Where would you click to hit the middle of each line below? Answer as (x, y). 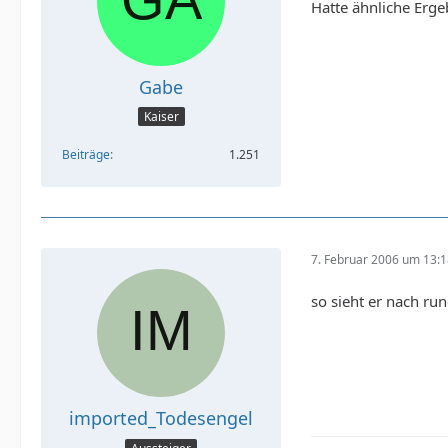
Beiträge (86, 155)
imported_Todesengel (161, 418)
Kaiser (161, 117)
